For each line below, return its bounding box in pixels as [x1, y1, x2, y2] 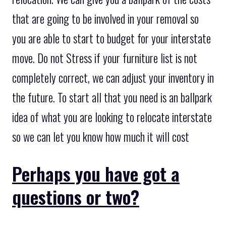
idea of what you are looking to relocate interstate [12, 108, 212, 126]
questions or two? [12, 183, 139, 210]
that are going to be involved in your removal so [12, 10, 199, 27]
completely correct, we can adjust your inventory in [12, 69, 214, 86]
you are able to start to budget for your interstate [12, 29, 211, 47]
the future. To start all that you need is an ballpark [12, 88, 212, 106]
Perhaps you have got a [12, 159, 180, 187]
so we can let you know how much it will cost [12, 128, 189, 145]
